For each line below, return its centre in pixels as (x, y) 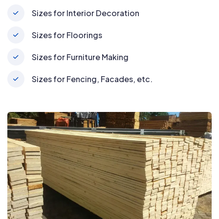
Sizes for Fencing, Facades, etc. (92, 79)
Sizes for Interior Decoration (86, 13)
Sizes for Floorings (67, 35)
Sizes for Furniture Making (80, 57)
